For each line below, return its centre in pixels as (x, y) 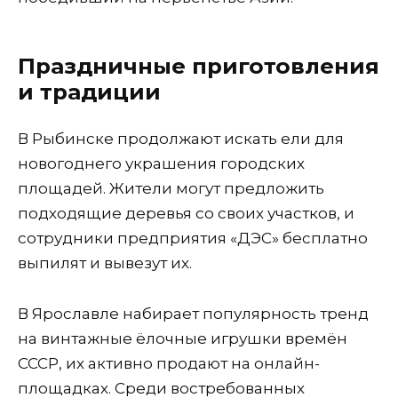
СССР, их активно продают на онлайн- (169, 364)
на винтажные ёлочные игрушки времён (183, 339)
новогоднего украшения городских (161, 164)
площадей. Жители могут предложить (171, 189)
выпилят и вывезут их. (105, 263)
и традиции (89, 91)
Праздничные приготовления (199, 65)
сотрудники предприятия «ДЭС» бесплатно (193, 239)
